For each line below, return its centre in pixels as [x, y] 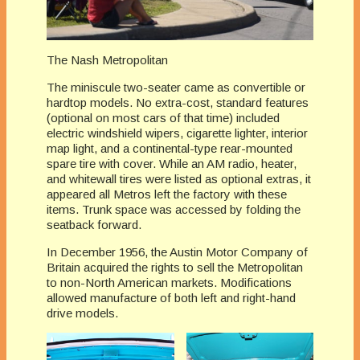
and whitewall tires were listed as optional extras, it [179, 178]
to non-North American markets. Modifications [169, 282]
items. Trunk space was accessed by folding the [174, 209]
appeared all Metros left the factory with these [167, 194]
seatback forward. [94, 224]
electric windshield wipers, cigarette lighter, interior [177, 133]
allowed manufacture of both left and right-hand [171, 297]
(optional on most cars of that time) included [163, 117]
